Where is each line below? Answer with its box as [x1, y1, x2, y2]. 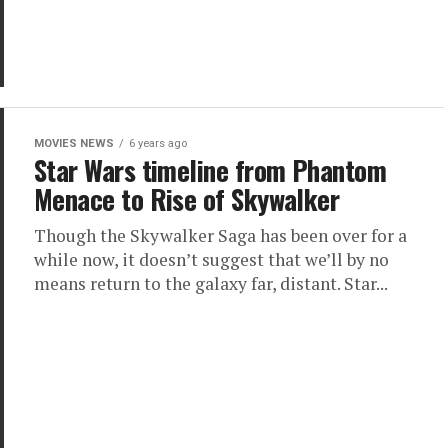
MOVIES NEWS [34, 137, 114, 150]
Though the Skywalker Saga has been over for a [34, 224, 407, 247]
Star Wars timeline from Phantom [34, 150, 387, 190]
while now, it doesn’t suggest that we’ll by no [34, 248, 389, 271]
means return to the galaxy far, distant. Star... [34, 272, 388, 295]
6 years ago [129, 137, 187, 150]
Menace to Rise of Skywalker [34, 179, 340, 219]
